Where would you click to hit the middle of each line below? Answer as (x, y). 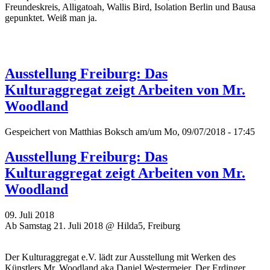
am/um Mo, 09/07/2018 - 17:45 (194, 131)
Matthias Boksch (101, 131)
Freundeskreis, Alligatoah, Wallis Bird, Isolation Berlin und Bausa (130, 7)
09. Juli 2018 (30, 215)
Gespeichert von (37, 131)
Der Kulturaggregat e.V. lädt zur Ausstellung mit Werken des (120, 257)
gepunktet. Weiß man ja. (51, 17)
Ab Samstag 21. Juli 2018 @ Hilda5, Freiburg (93, 226)
